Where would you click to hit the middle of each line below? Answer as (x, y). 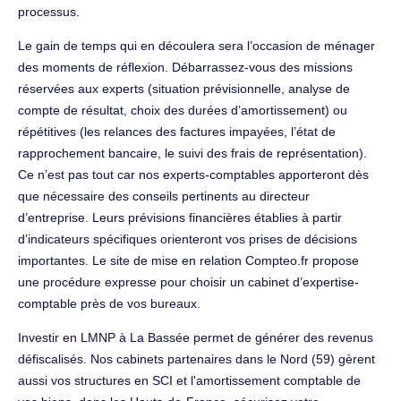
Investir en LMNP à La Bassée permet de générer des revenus (196, 337)
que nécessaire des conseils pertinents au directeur (164, 196)
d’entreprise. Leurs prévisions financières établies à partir (180, 217)
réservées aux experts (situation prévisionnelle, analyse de (184, 88)
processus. (49, 11)
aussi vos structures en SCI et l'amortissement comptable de (189, 380)
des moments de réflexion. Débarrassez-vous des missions (185, 67)
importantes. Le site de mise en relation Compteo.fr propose (188, 260)
